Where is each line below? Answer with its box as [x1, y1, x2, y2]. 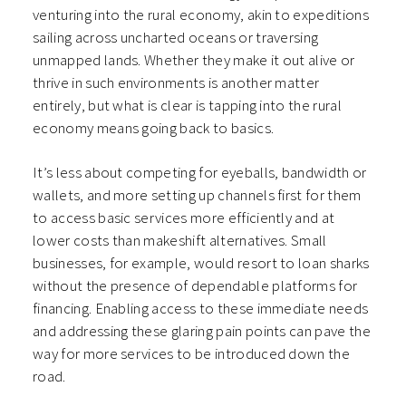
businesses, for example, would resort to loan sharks [33, 253, 370, 274]
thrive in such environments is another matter [33, 72, 320, 93]
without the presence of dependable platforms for [33, 275, 358, 296]
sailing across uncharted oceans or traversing [33, 27, 319, 48]
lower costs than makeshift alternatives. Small [33, 230, 327, 251]
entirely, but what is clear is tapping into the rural [33, 95, 342, 116]
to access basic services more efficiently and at [33, 208, 335, 228]
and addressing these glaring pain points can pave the [33, 321, 371, 342]
